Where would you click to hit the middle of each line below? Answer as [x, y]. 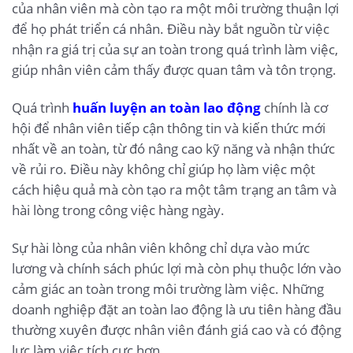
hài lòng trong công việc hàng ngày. [118, 210]
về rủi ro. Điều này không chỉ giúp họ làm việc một [163, 169]
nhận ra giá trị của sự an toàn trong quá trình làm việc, [175, 50]
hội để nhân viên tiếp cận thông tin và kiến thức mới [169, 128]
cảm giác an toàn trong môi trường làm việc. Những [168, 288]
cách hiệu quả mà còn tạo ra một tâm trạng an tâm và [174, 189]
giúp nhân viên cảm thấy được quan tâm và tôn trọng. [174, 70]
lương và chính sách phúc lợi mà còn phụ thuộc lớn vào [176, 268]
